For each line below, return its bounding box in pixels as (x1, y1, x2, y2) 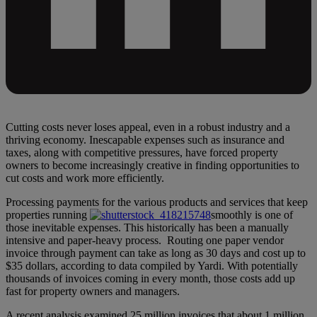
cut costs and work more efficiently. (6, 171, 164, 184)
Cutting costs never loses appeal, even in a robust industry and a (6, 120, 290, 133)
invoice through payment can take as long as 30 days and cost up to (6, 246, 306, 259)
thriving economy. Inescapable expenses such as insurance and (6, 133, 284, 146)
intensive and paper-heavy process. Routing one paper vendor (6, 234, 284, 246)
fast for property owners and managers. (6, 284, 180, 297)
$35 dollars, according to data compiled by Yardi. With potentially (6, 259, 298, 272)
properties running (6, 208, 90, 221)
